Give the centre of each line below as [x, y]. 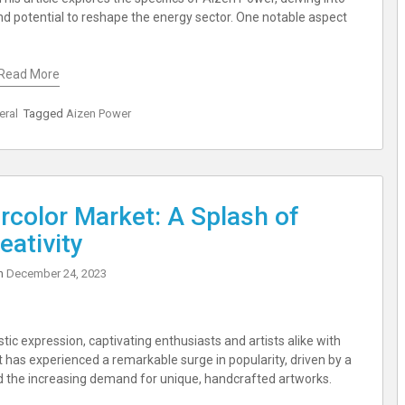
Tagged [44, 113]
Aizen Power [98, 113]
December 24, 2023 [57, 273]
